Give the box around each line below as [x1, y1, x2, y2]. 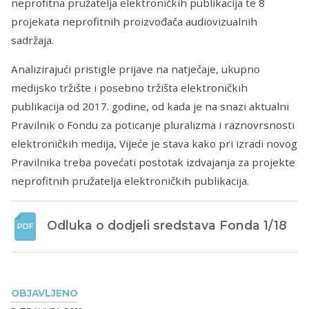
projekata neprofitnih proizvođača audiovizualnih [11, 14, 257, 29]
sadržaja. [11, 33, 54, 48]
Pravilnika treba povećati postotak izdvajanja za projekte [11, 155, 295, 170]
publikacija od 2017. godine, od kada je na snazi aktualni [11, 99, 289, 114]
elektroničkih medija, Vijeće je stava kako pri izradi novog [11, 137, 297, 151]
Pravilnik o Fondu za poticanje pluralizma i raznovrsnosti [11, 118, 295, 132]
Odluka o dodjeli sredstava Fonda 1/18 [47, 218, 287, 233]
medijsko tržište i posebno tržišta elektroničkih [11, 81, 248, 95]
